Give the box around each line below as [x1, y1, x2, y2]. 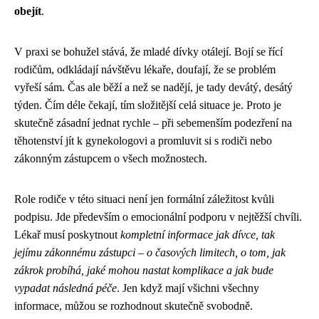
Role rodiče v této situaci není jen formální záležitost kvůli [14, 193, 274, 206]
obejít [14, 5, 41, 18]
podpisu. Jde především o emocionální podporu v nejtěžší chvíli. [14, 211, 302, 224]
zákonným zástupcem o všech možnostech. [14, 152, 207, 165]
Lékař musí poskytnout [14, 229, 120, 241]
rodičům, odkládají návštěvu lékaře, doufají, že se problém [14, 63, 276, 76]
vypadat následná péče [14, 282, 117, 295]
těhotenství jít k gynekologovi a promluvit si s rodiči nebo [14, 135, 272, 147]
